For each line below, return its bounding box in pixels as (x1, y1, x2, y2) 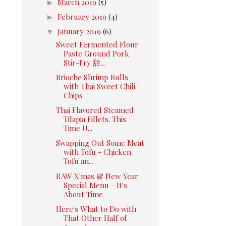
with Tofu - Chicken (63, 147, 131, 157)
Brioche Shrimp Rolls (55, 72, 128, 82)
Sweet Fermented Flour (55, 39, 138, 49)
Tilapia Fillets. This (63, 114, 126, 124)
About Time (63, 189, 103, 199)
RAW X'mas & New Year (55, 171, 138, 181)
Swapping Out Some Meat (55, 138, 144, 148)
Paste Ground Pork (63, 48, 129, 59)
